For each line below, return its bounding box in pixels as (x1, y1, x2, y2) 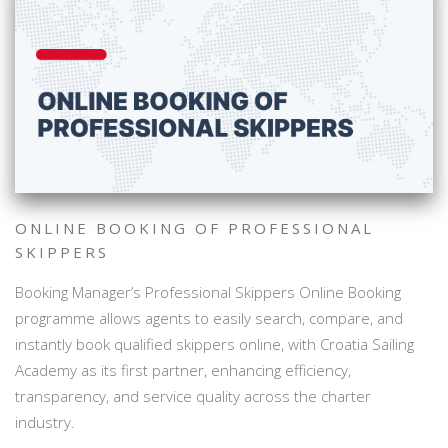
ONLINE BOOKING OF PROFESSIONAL (15, 217, 374, 238)
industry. (15, 411, 75, 432)
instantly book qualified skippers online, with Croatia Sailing (15, 333, 414, 354)
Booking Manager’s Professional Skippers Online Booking (15, 281, 401, 302)
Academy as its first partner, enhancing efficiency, (15, 359, 351, 380)
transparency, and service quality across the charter (15, 385, 371, 406)
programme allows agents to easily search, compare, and (15, 307, 403, 328)
